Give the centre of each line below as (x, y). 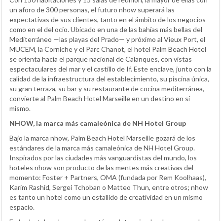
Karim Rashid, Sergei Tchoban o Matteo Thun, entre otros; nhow (109, 187)
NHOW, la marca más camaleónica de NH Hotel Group (98, 123)
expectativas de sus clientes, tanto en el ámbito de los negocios (108, 19)
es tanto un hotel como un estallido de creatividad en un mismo (106, 197)
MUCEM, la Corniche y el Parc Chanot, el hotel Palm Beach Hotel (108, 49)
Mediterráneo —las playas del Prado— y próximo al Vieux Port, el (107, 39)
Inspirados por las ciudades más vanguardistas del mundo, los (103, 157)
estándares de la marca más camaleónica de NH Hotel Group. (102, 147)
